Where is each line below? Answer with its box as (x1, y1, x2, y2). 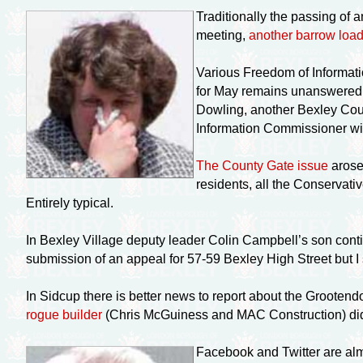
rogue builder (25, 307, 102, 322)
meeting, (195, 28, 249, 42)
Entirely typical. (25, 195, 113, 210)
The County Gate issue (195, 158, 328, 173)
